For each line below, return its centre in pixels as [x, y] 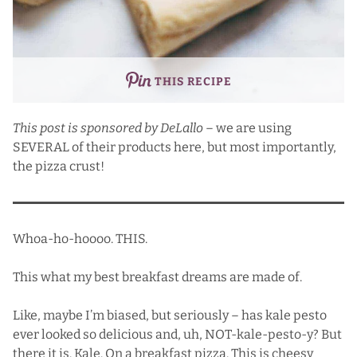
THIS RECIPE [193, 81]
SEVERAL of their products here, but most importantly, [175, 147]
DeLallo [182, 127]
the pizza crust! [60, 166]
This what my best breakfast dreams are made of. [157, 277]
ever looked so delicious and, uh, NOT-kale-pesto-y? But [177, 334]
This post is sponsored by [86, 127]
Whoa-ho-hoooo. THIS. [80, 238]
